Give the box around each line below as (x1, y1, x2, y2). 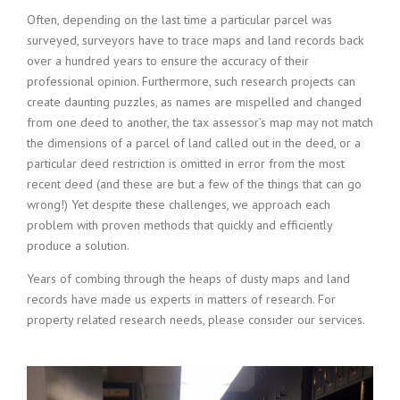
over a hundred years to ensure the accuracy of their (27, 53, 309, 70)
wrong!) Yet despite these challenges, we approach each (27, 196, 330, 213)
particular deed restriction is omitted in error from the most (27, 155, 345, 172)
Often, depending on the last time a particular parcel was (27, 12, 332, 29)
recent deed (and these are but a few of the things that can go (27, 176, 362, 193)
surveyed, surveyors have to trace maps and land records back (27, 32, 363, 49)
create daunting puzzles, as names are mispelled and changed (27, 94, 362, 111)
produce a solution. (27, 237, 129, 254)
